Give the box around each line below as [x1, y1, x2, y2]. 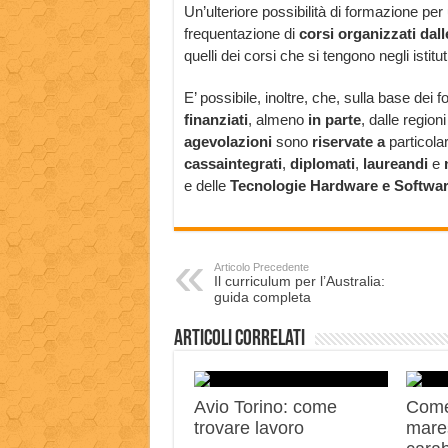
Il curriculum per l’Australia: [213, 273, 385, 290]
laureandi [358, 155, 428, 173]
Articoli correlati [173, 328, 305, 352]
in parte [303, 111, 361, 129]
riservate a [311, 133, 385, 151]
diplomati [289, 155, 355, 173]
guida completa [213, 289, 311, 306]
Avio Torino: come [193, 397, 337, 418]
